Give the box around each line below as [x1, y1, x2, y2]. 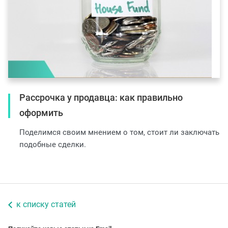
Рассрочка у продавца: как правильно [19, 92, 183, 103]
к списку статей [16, 199, 76, 210]
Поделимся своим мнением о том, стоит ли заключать [19, 128, 219, 137]
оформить [19, 107, 63, 119]
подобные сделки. [19, 140, 86, 150]
